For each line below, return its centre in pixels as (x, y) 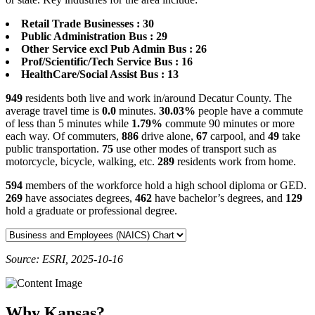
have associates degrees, (79, 198)
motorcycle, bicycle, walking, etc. (82, 162)
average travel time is (54, 111)
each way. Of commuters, (64, 136)
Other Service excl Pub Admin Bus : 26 (114, 49)
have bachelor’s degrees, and (219, 198)
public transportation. (54, 149)
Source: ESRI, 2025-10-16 (64, 259)
